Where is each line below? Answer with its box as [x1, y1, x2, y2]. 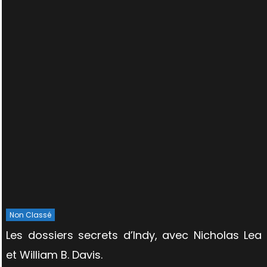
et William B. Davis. [6, 247, 103, 263]
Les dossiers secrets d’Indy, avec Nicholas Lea [6, 228, 262, 243]
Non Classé [10, 210, 52, 221]
